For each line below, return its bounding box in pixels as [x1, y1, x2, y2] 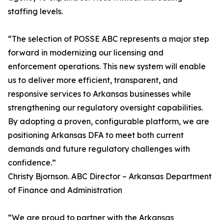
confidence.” [8, 158, 56, 168]
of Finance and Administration [8, 185, 122, 195]
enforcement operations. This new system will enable [8, 61, 206, 72]
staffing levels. [8, 6, 63, 17]
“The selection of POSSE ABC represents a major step [8, 34, 209, 44]
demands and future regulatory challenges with [8, 144, 190, 154]
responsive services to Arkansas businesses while [8, 89, 191, 99]
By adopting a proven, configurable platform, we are [8, 116, 209, 127]
